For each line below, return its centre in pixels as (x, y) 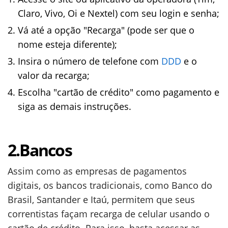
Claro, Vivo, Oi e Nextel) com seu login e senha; (119, 13)
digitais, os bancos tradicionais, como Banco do (110, 186)
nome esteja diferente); (67, 45)
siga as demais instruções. (75, 107)
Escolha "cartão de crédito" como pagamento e (119, 92)
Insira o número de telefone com (90, 61)
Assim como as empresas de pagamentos (97, 171)
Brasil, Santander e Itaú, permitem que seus (101, 200)
